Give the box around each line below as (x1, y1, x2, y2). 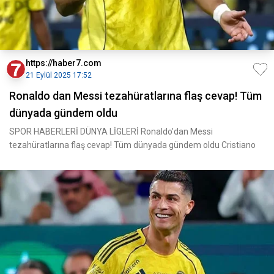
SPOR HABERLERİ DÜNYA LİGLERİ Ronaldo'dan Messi (9, 127, 213, 136)
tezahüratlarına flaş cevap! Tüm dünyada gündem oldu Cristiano (9, 140, 256, 150)
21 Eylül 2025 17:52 (26, 71, 92, 80)
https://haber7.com (26, 58, 102, 68)
